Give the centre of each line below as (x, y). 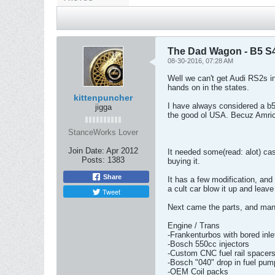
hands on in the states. (208, 56)
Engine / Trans (194, 194)
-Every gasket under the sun (218, 249)
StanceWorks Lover (103, 100)
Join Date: (86, 119)
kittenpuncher (103, 66)
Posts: (93, 128)
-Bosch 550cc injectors (208, 212)
